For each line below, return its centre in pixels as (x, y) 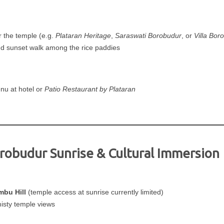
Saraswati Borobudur (148, 35)
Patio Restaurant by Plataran (90, 89)
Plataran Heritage (83, 35)
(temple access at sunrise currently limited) (94, 192)
